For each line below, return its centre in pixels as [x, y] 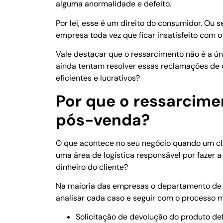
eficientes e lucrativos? [98, 78]
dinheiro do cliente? [92, 167]
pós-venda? [103, 120]
